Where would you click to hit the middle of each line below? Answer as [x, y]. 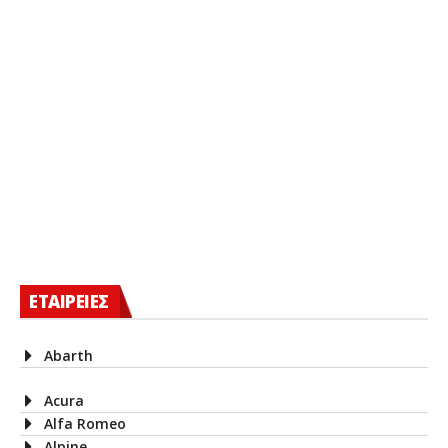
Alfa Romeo [85, 423]
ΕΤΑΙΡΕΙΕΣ [69, 301]
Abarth [68, 355]
